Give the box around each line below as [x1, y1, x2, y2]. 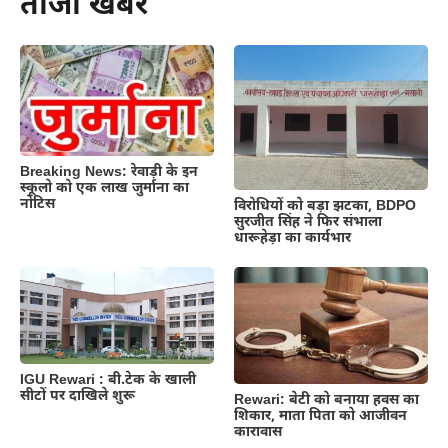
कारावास [234, 422, 282, 442]
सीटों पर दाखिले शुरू [20, 386, 135, 406]
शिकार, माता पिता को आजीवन [234, 406, 407, 426]
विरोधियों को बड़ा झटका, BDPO [234, 197, 420, 217]
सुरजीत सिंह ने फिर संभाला [234, 213, 382, 233]
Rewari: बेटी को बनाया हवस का [234, 390, 419, 410]
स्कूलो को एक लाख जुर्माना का [20, 178, 189, 198]
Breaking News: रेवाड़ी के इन [20, 162, 198, 182]
